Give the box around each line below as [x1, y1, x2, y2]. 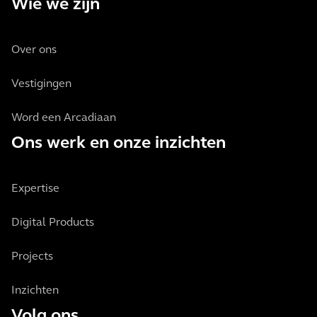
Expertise [11, 183, 59, 195]
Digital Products [11, 217, 94, 229]
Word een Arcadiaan [11, 113, 116, 124]
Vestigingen [11, 79, 71, 90]
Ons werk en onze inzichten [11, 135, 226, 152]
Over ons [11, 45, 57, 56]
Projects [11, 251, 53, 263]
